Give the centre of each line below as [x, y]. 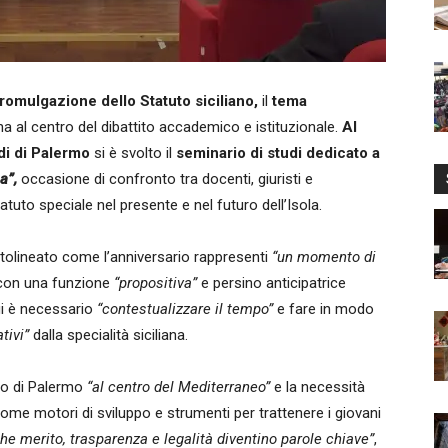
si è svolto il [133, 153]
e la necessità [317, 387]
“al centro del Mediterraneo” [176, 387]
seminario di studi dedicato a [278, 153]
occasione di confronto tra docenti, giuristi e [165, 179]
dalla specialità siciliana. [108, 335]
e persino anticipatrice [271, 283]
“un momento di [324, 257]
